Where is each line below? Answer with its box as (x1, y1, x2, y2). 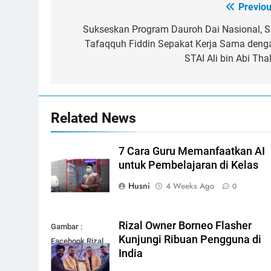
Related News (51, 109, 136, 126)
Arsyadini (51, 250, 83, 260)
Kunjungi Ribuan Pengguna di (119, 233, 262, 246)
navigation (62, 23, 130, 41)
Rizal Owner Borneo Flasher (119, 219, 252, 232)
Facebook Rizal (51, 236, 103, 246)
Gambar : (51, 221, 82, 231)
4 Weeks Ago (166, 180, 215, 192)
